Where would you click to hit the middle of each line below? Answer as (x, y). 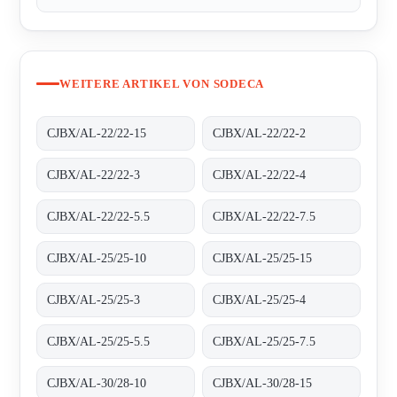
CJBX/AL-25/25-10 (97, 258)
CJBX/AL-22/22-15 (97, 133)
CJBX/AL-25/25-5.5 (99, 341)
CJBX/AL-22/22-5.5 (99, 216)
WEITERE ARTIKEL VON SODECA (162, 83)
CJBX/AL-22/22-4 (260, 175)
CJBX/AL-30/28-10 (97, 383)
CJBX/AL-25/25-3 (94, 300)
